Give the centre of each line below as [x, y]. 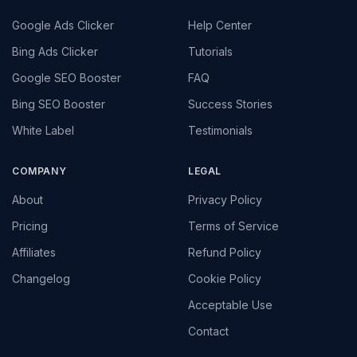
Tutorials [210, 51]
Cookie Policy [225, 278]
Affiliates [34, 252]
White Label [43, 130]
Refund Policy [225, 252]
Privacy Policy [225, 199]
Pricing [30, 226]
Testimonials [220, 130]
